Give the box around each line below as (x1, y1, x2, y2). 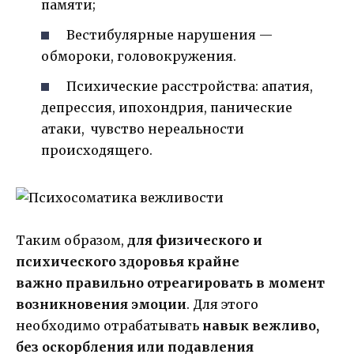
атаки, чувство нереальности (41, 121, 244, 137)
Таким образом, (16, 232, 124, 249)
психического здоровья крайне (16, 254, 239, 270)
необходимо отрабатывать (16, 318, 199, 334)
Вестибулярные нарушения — (66, 26, 273, 43)
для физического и (124, 232, 262, 249)
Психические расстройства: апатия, (66, 78, 314, 95)
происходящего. (41, 142, 153, 159)
